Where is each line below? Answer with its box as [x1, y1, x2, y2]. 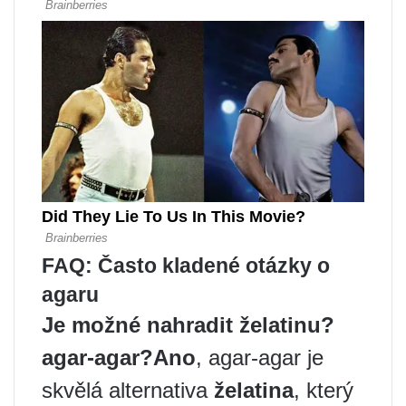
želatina [214, 377, 294, 402]
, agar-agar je [196, 344, 324, 370]
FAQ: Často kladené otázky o [42, 253, 330, 277]
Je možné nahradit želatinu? [42, 312, 334, 337]
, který [294, 377, 353, 402]
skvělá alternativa [42, 377, 214, 402]
